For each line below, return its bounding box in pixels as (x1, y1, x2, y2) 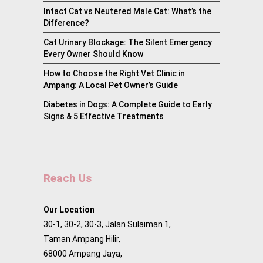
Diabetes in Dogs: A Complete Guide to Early (43, 100, 212, 110)
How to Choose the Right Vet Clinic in (43, 69, 185, 79)
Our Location (43, 205, 95, 215)
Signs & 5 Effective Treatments (43, 112, 164, 122)
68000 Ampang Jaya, (43, 249, 122, 259)
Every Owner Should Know (43, 49, 143, 59)
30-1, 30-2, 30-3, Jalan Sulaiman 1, (43, 220, 171, 230)
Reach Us (43, 171, 92, 186)
